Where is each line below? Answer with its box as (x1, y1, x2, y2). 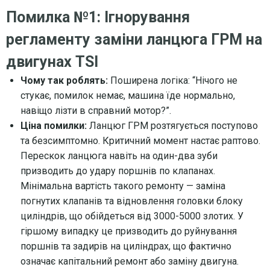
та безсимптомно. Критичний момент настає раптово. (20, 134, 260, 146)
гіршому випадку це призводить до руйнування (20, 225, 237, 237)
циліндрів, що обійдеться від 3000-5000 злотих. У (20, 210, 243, 222)
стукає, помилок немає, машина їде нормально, (20, 89, 235, 101)
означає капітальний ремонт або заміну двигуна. (20, 255, 239, 267)
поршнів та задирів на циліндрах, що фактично (20, 240, 231, 252)
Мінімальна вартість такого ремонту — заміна (20, 180, 225, 192)
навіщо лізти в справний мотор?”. (20, 104, 171, 116)
